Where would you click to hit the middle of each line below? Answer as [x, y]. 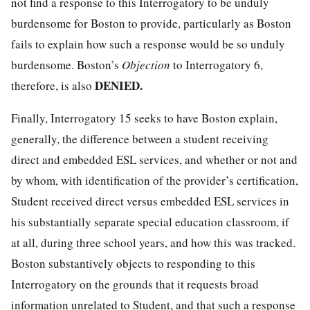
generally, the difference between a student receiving [140, 138]
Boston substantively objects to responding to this [133, 263]
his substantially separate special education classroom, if [150, 221]
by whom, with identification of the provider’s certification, [155, 180]
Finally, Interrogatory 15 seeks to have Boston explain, [144, 118]
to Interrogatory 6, [218, 64]
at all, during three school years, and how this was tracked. [153, 242]
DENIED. [119, 85]
